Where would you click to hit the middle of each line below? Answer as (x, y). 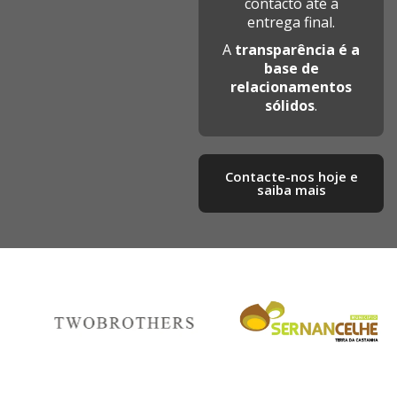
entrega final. (291, 22)
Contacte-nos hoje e (291, 176)
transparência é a (297, 50)
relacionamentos (291, 87)
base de (291, 68)
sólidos (290, 105)
